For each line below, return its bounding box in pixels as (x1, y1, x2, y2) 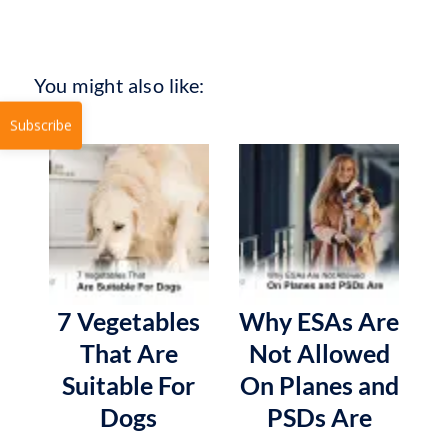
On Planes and (239, 369, 399, 400)
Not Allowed (248, 337, 390, 368)
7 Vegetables (57, 305, 201, 336)
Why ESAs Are (239, 305, 400, 336)
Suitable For (62, 369, 196, 400)
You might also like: (33, 73, 205, 98)
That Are (79, 337, 178, 368)
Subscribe (9, 163, 74, 184)
